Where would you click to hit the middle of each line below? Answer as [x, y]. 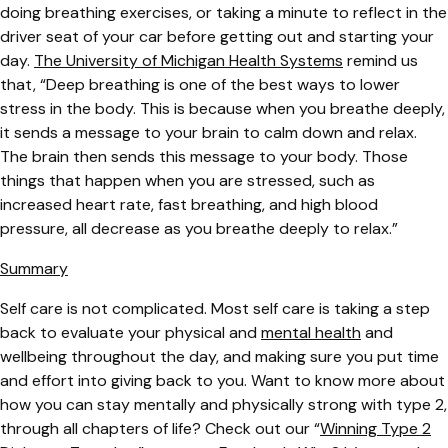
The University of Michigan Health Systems [188, 60]
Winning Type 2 [375, 428]
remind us [380, 60]
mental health [311, 332]
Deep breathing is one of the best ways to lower [223, 84]
